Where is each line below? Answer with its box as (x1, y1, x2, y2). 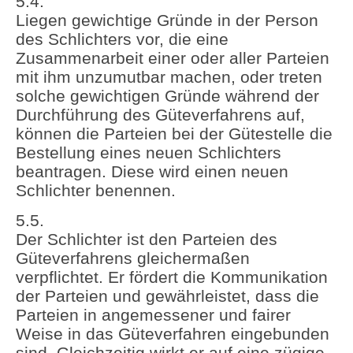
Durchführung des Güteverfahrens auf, (16, 105, 305, 124)
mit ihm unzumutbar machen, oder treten (16, 67, 322, 86)
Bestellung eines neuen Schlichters (16, 143, 281, 162)
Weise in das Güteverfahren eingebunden (16, 325, 329, 344)
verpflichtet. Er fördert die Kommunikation (16, 268, 328, 287)
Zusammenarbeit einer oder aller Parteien (16, 48, 329, 67)
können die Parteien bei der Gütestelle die (16, 124, 333, 143)
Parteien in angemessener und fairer (16, 306, 291, 325)
